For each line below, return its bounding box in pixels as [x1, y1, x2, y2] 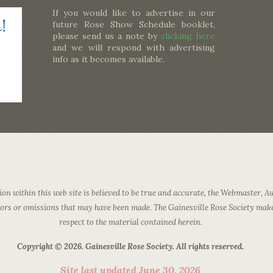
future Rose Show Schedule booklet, [52, 19, 216, 30]
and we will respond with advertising [52, 42, 216, 53]
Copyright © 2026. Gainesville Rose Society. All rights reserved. [17, 241, 244, 252]
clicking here [161, 30, 216, 41]
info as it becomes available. [52, 54, 165, 65]
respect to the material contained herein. [58, 217, 202, 227]
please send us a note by [52, 30, 161, 41]
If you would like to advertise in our [52, 7, 216, 18]
